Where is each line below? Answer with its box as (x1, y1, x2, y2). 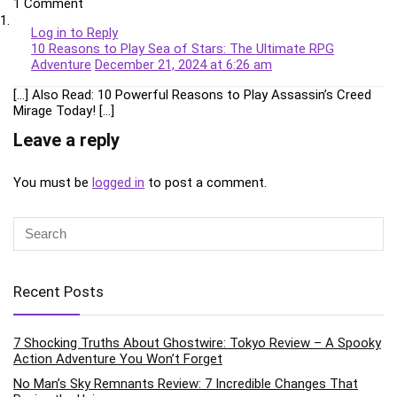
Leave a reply (13, 128, 120, 151)
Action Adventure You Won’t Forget (13, 350, 222, 367)
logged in (92, 174, 144, 191)
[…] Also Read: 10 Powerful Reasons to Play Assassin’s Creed (13, 86, 371, 103)
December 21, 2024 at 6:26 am (95, 56, 272, 73)
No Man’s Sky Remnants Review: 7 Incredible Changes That (13, 375, 358, 392)
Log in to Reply (31, 24, 118, 41)
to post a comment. (144, 174, 267, 191)
